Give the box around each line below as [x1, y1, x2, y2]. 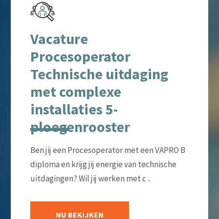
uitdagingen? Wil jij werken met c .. [30, 173, 151, 184]
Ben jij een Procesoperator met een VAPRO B [30, 144, 185, 155]
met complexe [30, 82, 121, 101]
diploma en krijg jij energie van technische [30, 158, 176, 170]
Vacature [30, 29, 88, 48]
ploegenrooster [30, 117, 130, 136]
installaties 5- [30, 99, 118, 118]
